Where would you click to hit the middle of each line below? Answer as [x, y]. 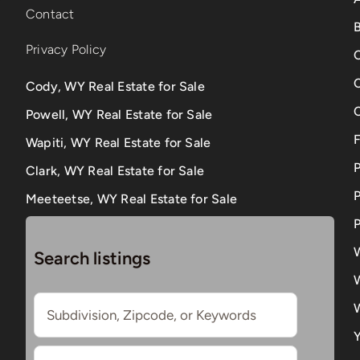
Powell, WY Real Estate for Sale [119, 115]
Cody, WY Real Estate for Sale [115, 87]
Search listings [92, 258]
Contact [50, 14]
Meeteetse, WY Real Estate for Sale [131, 199]
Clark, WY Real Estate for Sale [115, 171]
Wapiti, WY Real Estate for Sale [118, 143]
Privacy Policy [66, 50]
